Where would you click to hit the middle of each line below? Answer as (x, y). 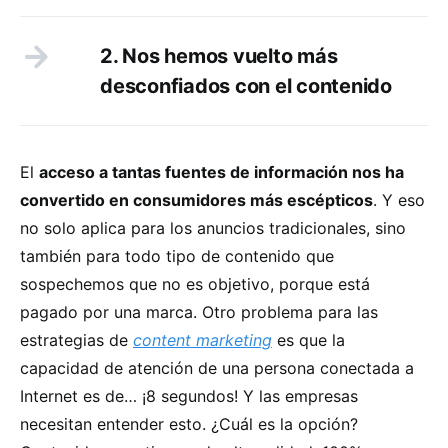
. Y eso (399, 199)
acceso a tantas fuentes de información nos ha (221, 171)
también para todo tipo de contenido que (177, 255)
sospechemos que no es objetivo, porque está (195, 283)
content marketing (202, 339)
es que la (308, 339)
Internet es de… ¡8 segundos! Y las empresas (189, 395)
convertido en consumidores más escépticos (196, 199)
